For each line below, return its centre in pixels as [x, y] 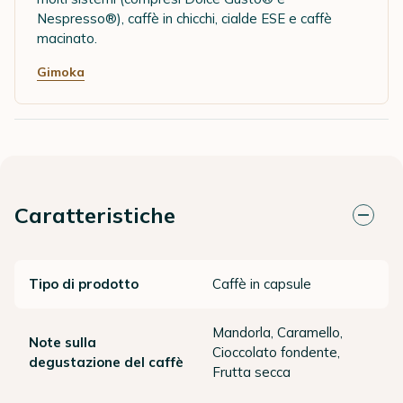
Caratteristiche [95, 215]
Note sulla [63, 343]
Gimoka [61, 72]
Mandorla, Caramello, [278, 333]
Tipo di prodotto [84, 284]
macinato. [67, 39]
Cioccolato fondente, [276, 353]
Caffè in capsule [262, 284]
